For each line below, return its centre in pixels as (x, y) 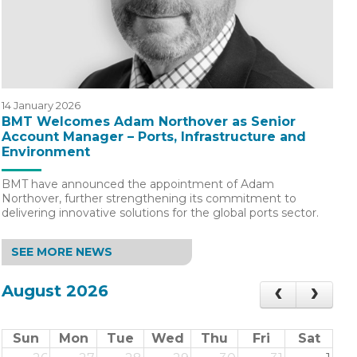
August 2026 (55, 291)
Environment (46, 152)
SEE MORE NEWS (62, 252)
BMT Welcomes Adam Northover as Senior (149, 122)
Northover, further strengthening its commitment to (149, 199)
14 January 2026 (41, 106)
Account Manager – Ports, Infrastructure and (154, 137)
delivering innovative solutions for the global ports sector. (160, 213)
